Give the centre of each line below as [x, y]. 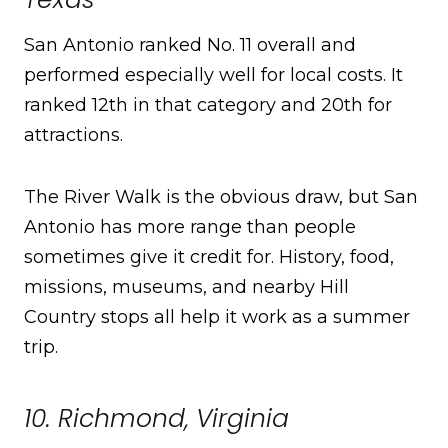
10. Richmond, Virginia [156, 418]
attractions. [73, 135]
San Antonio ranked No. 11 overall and [190, 45]
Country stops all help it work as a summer [217, 317]
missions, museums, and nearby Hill [186, 287]
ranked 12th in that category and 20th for [208, 105]
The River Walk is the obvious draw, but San [221, 197]
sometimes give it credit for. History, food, [209, 257]
